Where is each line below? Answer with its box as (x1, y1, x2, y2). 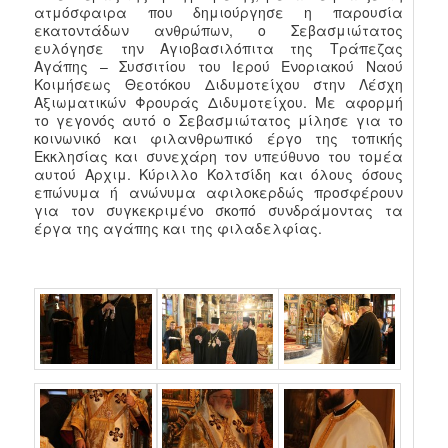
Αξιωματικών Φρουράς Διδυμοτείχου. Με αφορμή (34, 91, 403, 112)
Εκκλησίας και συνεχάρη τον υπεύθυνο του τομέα (34, 145, 403, 166)
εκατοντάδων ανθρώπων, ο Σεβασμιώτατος (34, 19, 403, 40)
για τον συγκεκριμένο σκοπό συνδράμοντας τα (34, 199, 403, 220)
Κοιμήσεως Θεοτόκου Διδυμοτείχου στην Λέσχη (34, 73, 403, 94)
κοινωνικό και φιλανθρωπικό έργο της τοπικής (34, 127, 403, 148)
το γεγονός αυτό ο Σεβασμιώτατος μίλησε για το (34, 109, 403, 130)
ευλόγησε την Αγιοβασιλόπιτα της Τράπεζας (34, 37, 403, 58)
